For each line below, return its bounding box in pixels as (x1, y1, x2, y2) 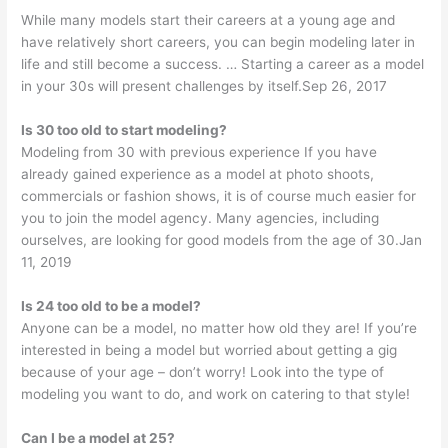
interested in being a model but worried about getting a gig (21, 341, 398, 358)
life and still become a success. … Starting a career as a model (21, 55, 425, 72)
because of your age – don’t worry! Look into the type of (21, 363, 385, 380)
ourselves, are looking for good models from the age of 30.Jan (21, 231, 423, 248)
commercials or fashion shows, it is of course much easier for (21, 187, 417, 204)
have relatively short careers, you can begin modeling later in (21, 33, 416, 50)
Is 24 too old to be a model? (21, 297, 202, 314)
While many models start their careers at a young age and (21, 11, 396, 28)
